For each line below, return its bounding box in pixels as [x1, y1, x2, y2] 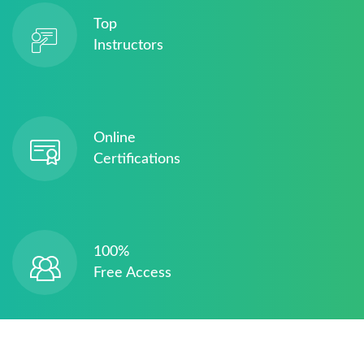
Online [93, 131, 136, 145]
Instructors [93, 38, 163, 53]
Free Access [93, 266, 171, 280]
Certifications [93, 152, 180, 167]
